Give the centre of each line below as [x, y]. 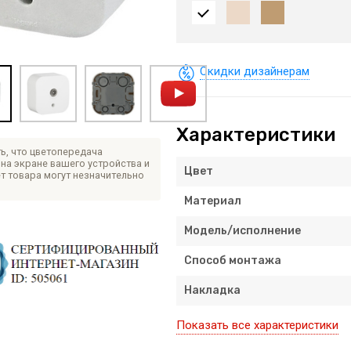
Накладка [212, 290]
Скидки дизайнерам [254, 71]
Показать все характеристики [257, 325]
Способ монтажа [232, 261]
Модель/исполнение [242, 231]
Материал [212, 201]
